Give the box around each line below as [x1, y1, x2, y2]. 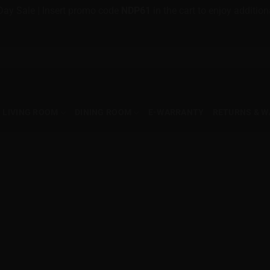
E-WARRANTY [148, 107, 204, 118]
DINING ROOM [75, 107, 132, 118]
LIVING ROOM [2, 107, 58, 118]
